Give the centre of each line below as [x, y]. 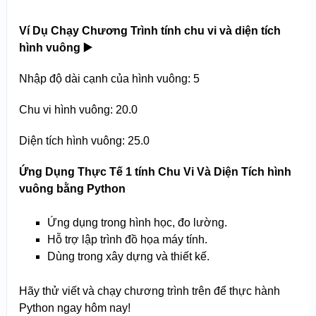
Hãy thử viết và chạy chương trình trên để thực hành [149, 291]
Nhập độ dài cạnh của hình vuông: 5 [109, 79]
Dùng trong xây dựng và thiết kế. [128, 257]
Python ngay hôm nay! [74, 308]
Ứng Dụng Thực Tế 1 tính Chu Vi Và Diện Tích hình [155, 172]
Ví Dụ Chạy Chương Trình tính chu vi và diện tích [150, 31]
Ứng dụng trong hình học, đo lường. [137, 223]
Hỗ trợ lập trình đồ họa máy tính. [127, 240]
